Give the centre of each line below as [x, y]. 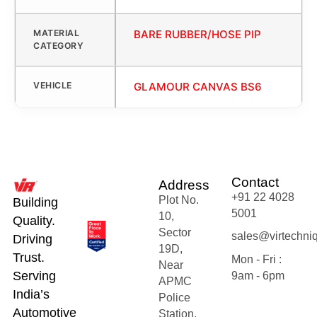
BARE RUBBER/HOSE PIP [197, 34]
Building [35, 202]
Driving [32, 239]
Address [184, 185]
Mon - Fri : [257, 259]
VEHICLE [53, 85]
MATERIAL [56, 33]
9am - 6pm [258, 275]
